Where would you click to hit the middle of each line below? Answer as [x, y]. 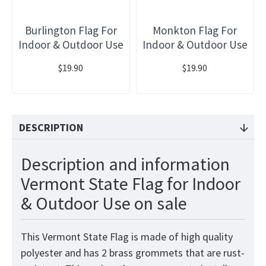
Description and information [125, 164]
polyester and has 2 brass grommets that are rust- [133, 253]
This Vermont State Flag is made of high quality [127, 237]
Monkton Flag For [195, 31]
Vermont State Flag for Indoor [131, 184]
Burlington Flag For [71, 31]
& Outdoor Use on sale [104, 203]
